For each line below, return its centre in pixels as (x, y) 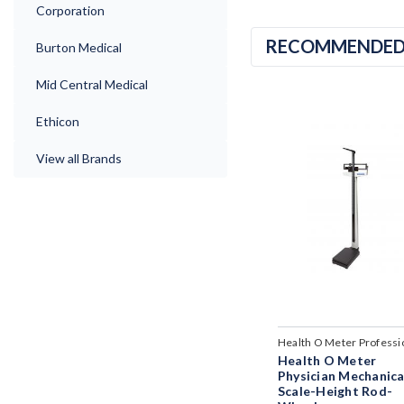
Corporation (70, 10)
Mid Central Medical (92, 84)
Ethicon (58, 121)
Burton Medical (79, 47)
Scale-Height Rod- (335, 390)
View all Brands (79, 158)
